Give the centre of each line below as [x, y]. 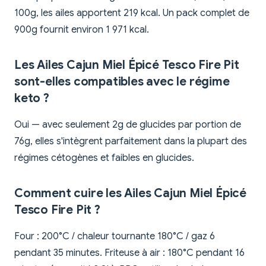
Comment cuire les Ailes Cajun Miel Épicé [130, 194]
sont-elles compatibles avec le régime [122, 82]
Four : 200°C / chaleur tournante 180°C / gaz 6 [115, 237]
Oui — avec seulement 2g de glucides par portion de [128, 125]
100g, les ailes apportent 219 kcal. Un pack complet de [132, 13]
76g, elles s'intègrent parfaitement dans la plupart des [131, 142]
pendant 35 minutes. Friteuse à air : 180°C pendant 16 [129, 253]
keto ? [32, 99]
